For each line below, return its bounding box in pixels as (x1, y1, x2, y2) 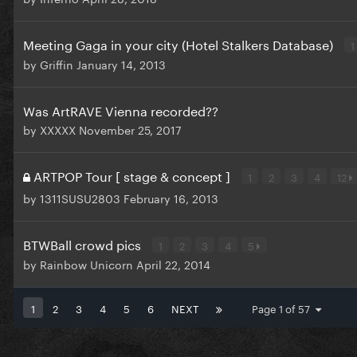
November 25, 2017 (79, 120, 182, 139)
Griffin (40, 55, 73, 73)
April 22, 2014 (136, 255, 210, 273)
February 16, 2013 (124, 189, 218, 207)
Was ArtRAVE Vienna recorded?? (23, 100, 218, 120)
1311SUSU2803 (40, 189, 120, 207)
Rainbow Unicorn (40, 255, 133, 273)
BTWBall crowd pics (23, 233, 144, 254)
